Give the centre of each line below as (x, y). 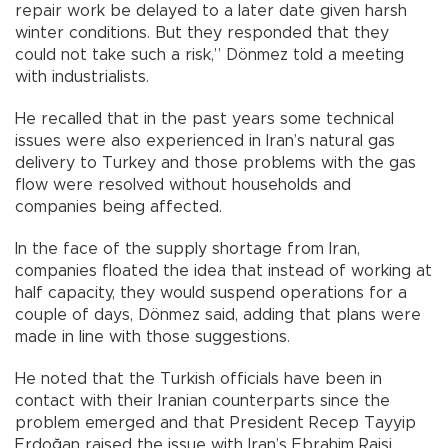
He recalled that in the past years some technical (204, 118)
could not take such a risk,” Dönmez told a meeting (209, 54)
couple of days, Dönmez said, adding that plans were (218, 314)
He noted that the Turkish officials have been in (198, 378)
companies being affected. (118, 206)
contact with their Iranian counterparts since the (202, 400)
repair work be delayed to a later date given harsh (211, 10)
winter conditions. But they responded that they (202, 32)
